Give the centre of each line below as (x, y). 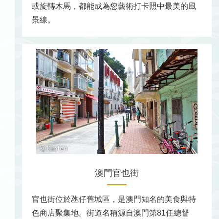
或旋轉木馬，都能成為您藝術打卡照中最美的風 (114, 6)
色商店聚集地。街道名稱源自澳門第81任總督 (110, 213)
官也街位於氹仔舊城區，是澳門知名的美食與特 (114, 199)
